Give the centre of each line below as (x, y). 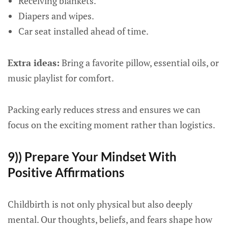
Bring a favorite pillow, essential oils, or (139, 63)
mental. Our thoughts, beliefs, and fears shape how (110, 219)
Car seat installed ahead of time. (83, 31)
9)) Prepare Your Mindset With (92, 156)
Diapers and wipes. (56, 16)
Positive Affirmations (66, 172)
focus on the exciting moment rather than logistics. (111, 125)
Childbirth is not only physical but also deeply (100, 204)
